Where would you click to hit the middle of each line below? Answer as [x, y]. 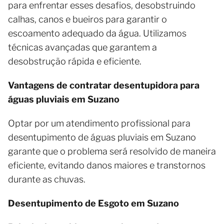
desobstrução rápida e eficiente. [75, 61]
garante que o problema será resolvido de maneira [112, 151]
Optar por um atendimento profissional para [99, 123]
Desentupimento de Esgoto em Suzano [93, 203]
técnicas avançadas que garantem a [82, 47]
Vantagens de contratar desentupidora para [104, 85]
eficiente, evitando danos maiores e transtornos [107, 165]
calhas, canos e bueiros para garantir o [87, 19]
